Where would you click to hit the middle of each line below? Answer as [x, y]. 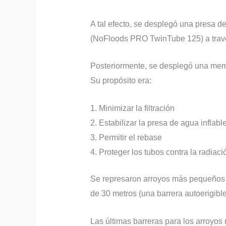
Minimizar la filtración [136, 108]
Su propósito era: [121, 81]
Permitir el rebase [130, 137]
